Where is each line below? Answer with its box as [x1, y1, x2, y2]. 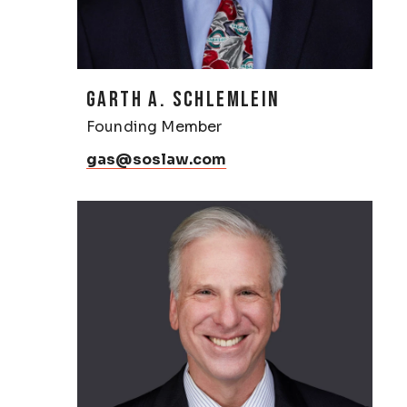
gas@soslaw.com [86, 149, 227, 169]
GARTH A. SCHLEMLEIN [86, 85, 281, 113]
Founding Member [86, 116, 223, 136]
